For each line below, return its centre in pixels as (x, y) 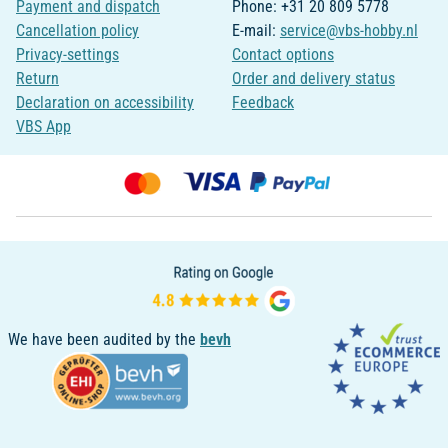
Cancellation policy (77, 31)
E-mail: (255, 31)
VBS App (43, 127)
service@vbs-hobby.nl (348, 31)
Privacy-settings (67, 55)
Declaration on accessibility (105, 103)
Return (37, 79)
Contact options (282, 55)
